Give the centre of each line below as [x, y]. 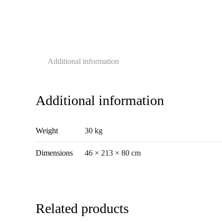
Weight [47, 130]
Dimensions [54, 153]
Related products [82, 208]
